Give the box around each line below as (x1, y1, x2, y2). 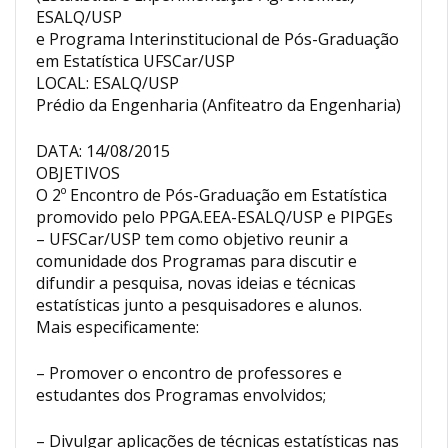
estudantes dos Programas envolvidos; (36, 383, 326, 406)
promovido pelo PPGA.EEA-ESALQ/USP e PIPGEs (36, 205, 393, 228)
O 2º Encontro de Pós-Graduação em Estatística (36, 183, 387, 206)
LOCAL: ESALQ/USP (36, 71, 179, 94)
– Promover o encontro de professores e (36, 361, 342, 384)
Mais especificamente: (36, 315, 199, 338)
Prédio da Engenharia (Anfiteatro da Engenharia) (36, 93, 401, 116)
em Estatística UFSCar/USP (36, 49, 235, 72)
